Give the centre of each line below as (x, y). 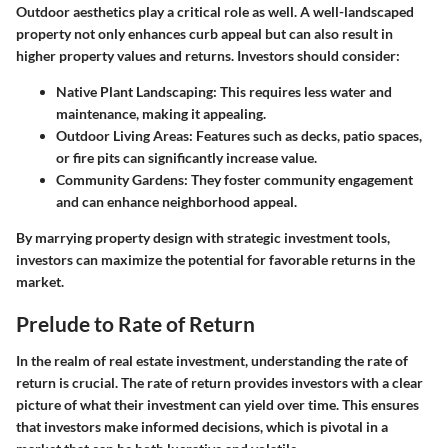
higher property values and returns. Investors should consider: (208, 55)
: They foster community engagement (298, 179)
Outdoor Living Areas (122, 135)
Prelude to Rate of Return (135, 323)
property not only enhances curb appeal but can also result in (204, 33)
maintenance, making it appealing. (161, 113)
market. (40, 281)
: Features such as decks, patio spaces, (305, 135)
